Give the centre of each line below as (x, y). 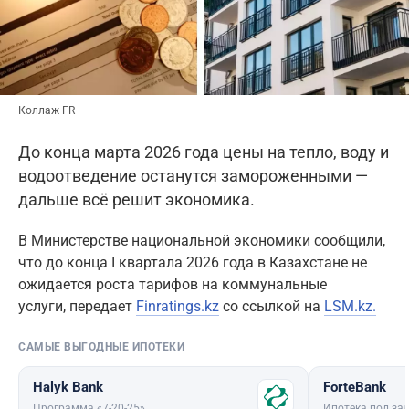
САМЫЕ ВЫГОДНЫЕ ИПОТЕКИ (101, 347)
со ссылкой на (272, 307)
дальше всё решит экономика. (136, 200)
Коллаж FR (47, 111)
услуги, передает (77, 307)
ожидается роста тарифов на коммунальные (173, 285)
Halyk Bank (68, 388)
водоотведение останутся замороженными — (193, 176)
